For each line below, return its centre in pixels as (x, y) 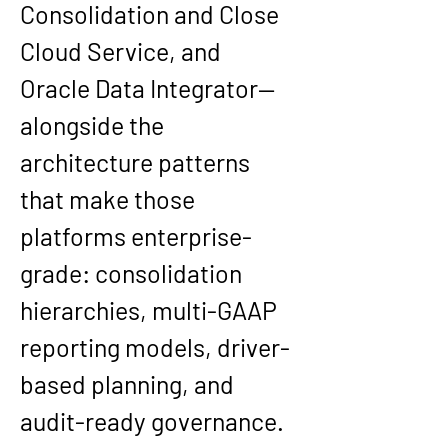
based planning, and (129, 384)
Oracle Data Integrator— (147, 88)
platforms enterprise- (136, 236)
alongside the (94, 125)
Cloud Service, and (123, 51)
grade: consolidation (133, 273)
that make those (110, 199)
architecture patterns (137, 162)
